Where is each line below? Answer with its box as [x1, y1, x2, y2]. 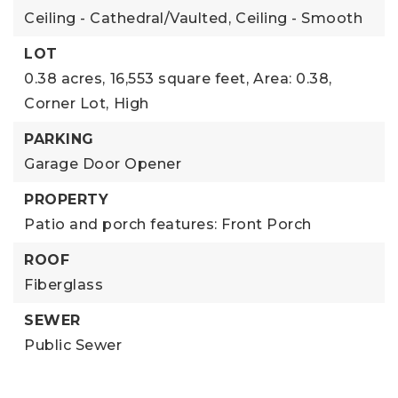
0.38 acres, [24, 70, 106, 87]
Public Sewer [24, 337, 122, 354]
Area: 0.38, [253, 70, 332, 87]
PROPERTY [24, 191, 108, 208]
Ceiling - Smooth [235, 10, 362, 27]
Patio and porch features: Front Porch [24, 216, 312, 233]
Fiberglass [24, 276, 103, 293]
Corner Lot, [24, 95, 109, 112]
